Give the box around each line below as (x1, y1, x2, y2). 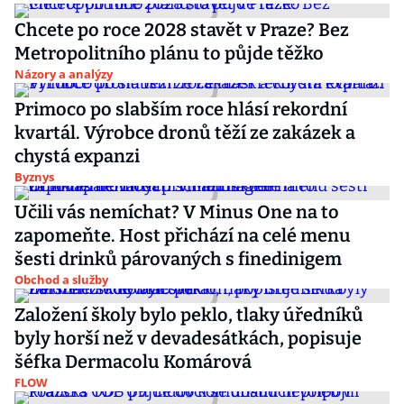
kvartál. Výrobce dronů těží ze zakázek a (14, 122, 355, 143)
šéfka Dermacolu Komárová (14, 351, 252, 372)
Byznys (14, 169, 54, 185)
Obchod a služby (14, 271, 108, 288)
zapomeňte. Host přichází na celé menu (14, 225, 351, 246)
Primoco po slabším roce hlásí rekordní (14, 98, 347, 120)
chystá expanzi (14, 145, 140, 167)
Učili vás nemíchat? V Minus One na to (14, 201, 339, 223)
